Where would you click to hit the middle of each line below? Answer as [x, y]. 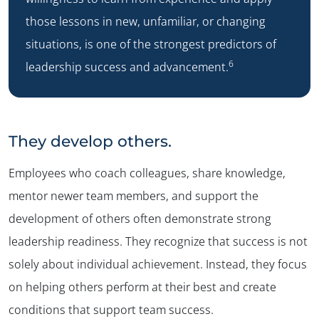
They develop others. [90, 141]
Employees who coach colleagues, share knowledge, [147, 173]
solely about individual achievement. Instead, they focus [158, 264]
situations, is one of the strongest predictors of [151, 44]
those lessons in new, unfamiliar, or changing [146, 21]
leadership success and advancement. [127, 67]
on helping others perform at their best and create [142, 287]
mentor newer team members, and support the [134, 195]
